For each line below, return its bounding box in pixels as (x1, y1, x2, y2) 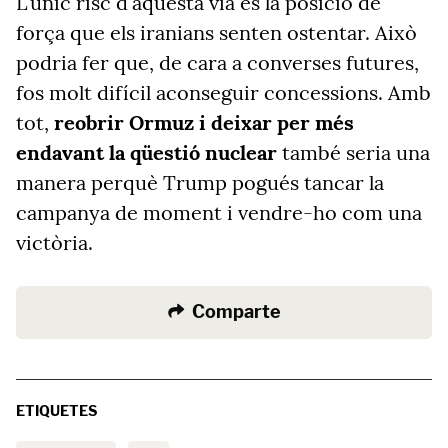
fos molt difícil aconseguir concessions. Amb (16, 80, 431, 105)
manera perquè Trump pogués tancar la (16, 170, 384, 195)
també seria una (277, 140, 430, 165)
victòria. (16, 230, 93, 255)
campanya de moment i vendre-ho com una (16, 200, 422, 225)
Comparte (191, 301, 281, 322)
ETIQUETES (16, 402, 97, 419)
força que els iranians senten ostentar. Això (16, 20, 417, 45)
